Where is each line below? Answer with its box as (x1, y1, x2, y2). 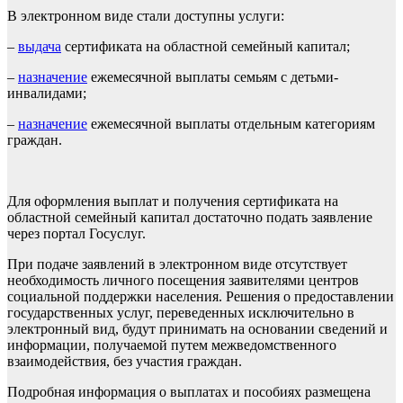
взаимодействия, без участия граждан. (7, 354, 242, 369)
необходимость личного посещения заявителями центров (7, 273, 359, 288)
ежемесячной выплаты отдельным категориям (87, 116, 375, 131)
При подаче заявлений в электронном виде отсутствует (7, 256, 347, 272)
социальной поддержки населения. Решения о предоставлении (7, 289, 394, 304)
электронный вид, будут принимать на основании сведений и (7, 321, 388, 336)
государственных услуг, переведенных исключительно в (7, 305, 354, 320)
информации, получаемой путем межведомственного (7, 337, 336, 353)
